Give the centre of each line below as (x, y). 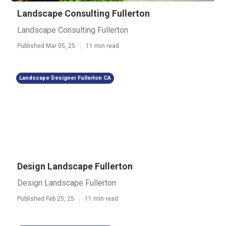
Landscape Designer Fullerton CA (65, 78)
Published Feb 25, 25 (46, 199)
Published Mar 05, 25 (46, 46)
